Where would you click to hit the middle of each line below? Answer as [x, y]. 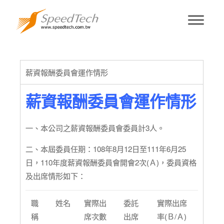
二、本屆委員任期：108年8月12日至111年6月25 [106, 149]
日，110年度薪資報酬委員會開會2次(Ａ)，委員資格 [111, 162]
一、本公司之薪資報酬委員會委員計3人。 [95, 128]
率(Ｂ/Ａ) [172, 216]
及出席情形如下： [56, 176]
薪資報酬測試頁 [112, 43]
